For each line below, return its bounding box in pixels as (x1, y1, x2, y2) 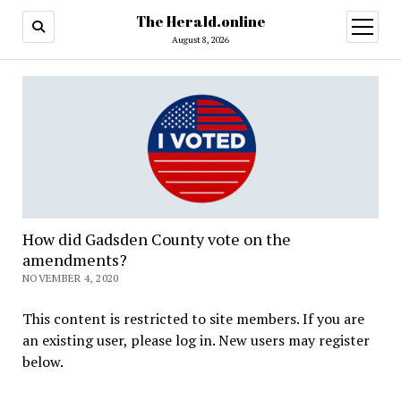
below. (21, 352, 64, 372)
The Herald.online (135, 12, 266, 31)
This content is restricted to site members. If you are (21, 309, 364, 329)
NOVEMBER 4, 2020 (21, 271, 119, 286)
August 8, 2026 (172, 34, 229, 46)
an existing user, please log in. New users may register (21, 330, 370, 351)
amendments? (21, 249, 127, 271)
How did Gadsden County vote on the (21, 228, 291, 251)
